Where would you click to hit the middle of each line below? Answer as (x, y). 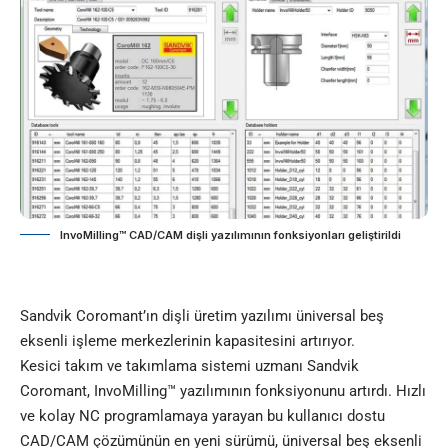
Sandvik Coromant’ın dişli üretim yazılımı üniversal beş (202, 316)
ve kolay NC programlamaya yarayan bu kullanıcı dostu (202, 416)
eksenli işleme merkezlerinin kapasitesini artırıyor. (187, 341)
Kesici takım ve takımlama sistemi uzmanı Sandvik (189, 366)
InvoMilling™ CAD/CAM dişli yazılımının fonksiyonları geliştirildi (230, 235)
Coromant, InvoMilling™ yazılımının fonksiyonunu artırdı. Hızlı (223, 391)
